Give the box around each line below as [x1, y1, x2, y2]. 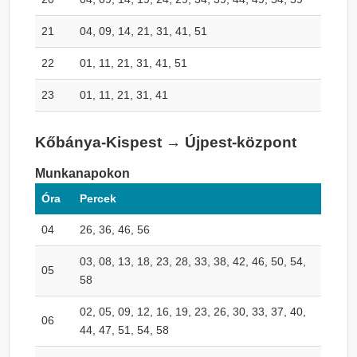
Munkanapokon [35, 166, 131, 180]
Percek [80, 191, 117, 205]
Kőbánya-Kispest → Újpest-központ [35, 133, 297, 151]
